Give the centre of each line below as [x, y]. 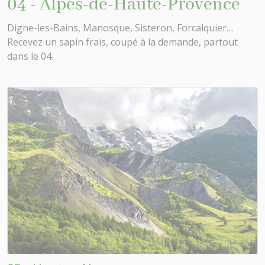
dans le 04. [30, 56]
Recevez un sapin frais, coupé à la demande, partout [122, 42]
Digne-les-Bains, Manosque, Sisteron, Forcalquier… [120, 28]
